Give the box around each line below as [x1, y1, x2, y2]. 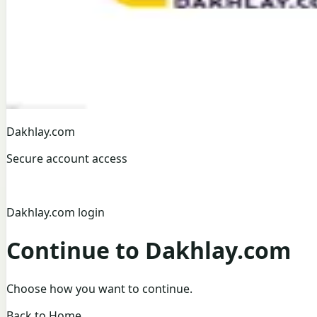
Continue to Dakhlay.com [6, 235, 291, 266]
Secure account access [6, 151, 127, 166]
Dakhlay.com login [6, 204, 105, 220]
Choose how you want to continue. [6, 280, 192, 296]
